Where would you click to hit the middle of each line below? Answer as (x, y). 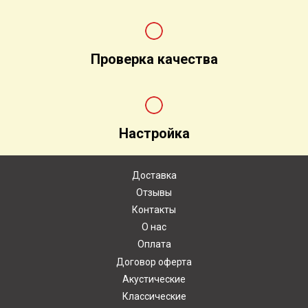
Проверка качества (154, 59)
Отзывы (154, 193)
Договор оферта (154, 262)
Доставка (154, 176)
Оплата (154, 244)
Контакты (154, 210)
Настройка (154, 133)
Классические (154, 296)
